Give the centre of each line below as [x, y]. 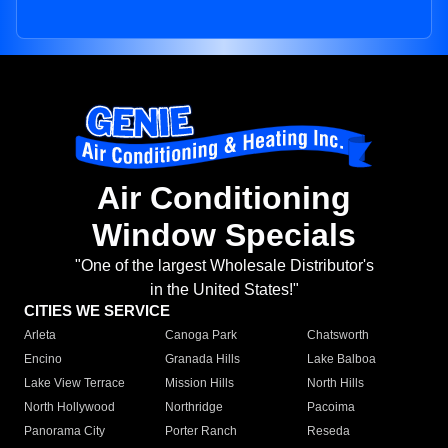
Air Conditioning [224, 198]
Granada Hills [203, 359]
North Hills [335, 383]
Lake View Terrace [74, 383]
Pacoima [330, 407]
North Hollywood [69, 407]
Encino [43, 359]
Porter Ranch [201, 431]
